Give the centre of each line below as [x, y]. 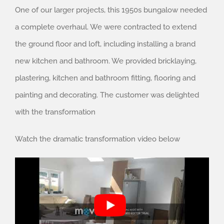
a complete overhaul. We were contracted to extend [106, 27]
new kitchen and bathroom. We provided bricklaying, [106, 61]
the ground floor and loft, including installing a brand [105, 44]
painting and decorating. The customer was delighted [107, 95]
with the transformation [55, 112]
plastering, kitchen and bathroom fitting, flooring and [105, 78]
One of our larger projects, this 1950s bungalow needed [111, 10]
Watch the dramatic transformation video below [97, 139]
